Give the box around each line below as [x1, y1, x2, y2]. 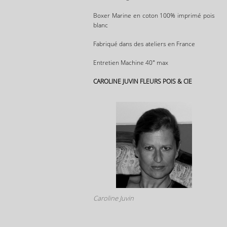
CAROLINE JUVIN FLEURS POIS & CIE [93, 77, 192, 86]
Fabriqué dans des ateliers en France [93, 39, 195, 48]
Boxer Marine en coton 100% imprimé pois [93, 11, 215, 20]
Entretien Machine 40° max [93, 58, 168, 67]
